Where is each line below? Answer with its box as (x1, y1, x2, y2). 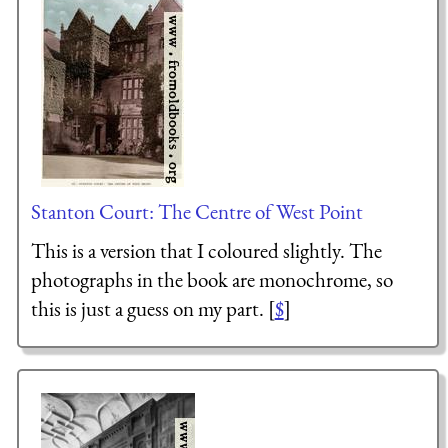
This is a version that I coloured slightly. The (30, 237, 382, 265)
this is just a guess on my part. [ (30, 295, 275, 323)
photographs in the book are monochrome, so (30, 266, 393, 294)
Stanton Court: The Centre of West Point (30, 197, 363, 225)
